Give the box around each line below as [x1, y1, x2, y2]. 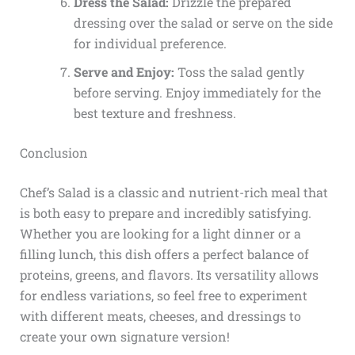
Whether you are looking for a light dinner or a [19, 224, 301, 242]
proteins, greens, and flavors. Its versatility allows [19, 265, 319, 283]
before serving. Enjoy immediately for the [73, 83, 321, 101]
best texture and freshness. [73, 104, 236, 121]
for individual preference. [73, 34, 227, 52]
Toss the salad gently [174, 63, 304, 80]
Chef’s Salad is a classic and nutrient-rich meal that [19, 183, 328, 200]
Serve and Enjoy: [73, 63, 174, 80]
